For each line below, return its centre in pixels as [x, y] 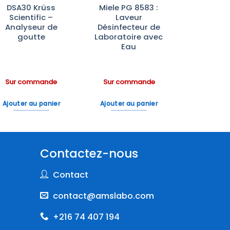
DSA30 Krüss [31, 8]
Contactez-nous [89, 154]
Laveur [129, 17]
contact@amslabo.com [103, 196]
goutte [31, 37]
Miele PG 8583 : [129, 8]
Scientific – [31, 17]
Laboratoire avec [129, 37]
